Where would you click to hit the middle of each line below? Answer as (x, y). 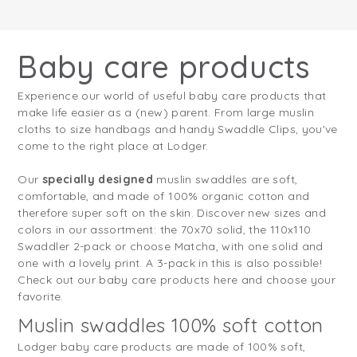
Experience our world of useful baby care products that (172, 95)
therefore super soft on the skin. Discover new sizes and (172, 212)
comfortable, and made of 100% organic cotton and (164, 196)
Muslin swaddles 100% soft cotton (171, 324)
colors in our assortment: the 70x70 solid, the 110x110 (165, 229)
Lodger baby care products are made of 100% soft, (162, 346)
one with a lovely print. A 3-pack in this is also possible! (170, 263)
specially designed (98, 179)
